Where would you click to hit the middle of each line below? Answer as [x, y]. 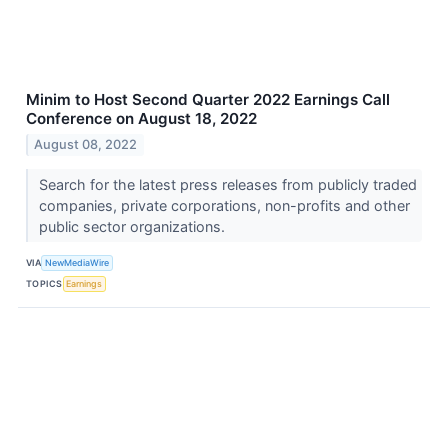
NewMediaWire [77, 262]
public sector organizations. [133, 227]
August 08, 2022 [86, 145]
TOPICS [44, 283]
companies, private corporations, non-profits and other [224, 206]
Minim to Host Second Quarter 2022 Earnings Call [208, 100]
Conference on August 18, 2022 [141, 119]
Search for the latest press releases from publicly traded [227, 185]
